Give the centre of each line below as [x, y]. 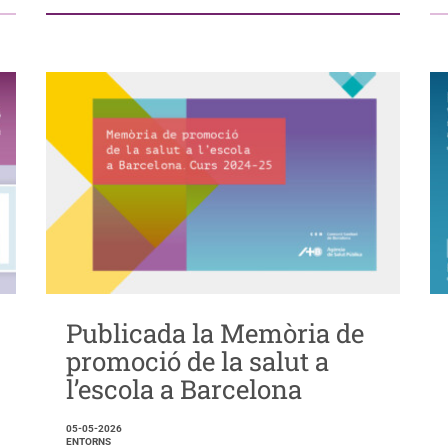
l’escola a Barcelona [183, 389]
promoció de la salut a [197, 361]
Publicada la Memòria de [214, 333]
